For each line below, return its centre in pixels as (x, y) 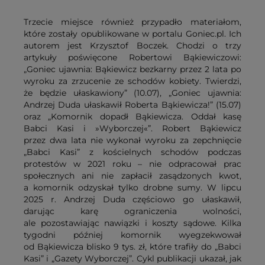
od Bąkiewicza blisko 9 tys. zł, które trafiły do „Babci (132, 247)
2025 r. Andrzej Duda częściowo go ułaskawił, (132, 200)
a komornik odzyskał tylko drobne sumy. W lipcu (132, 188)
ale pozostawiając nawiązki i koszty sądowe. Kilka (132, 223)
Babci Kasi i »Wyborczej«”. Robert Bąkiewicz (132, 129)
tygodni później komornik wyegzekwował (132, 235)
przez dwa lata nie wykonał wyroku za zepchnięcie (132, 140)
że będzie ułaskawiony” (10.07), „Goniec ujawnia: (132, 93)
